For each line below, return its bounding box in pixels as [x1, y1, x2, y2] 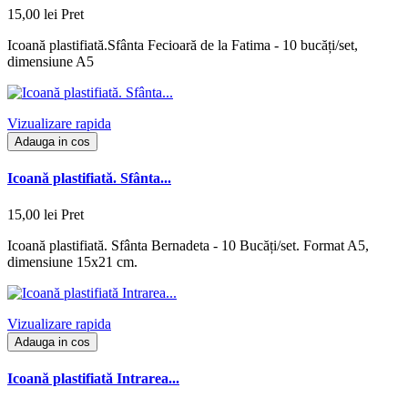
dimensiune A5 [7, 54, 94, 70]
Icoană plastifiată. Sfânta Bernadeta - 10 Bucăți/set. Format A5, [7, 237, 369, 253]
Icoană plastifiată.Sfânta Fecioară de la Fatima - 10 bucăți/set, [7, 37, 358, 54]
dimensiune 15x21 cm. [7, 253, 138, 270]
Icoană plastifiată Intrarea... [7, 370, 179, 386]
